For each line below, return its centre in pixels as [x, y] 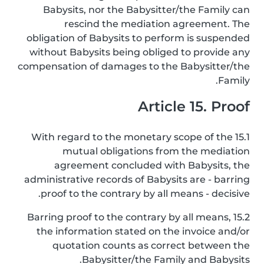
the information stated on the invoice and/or [143, 231]
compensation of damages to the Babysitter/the [134, 66]
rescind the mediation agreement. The [157, 24]
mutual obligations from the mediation [156, 151]
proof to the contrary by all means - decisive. [145, 194]
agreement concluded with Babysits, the [152, 165]
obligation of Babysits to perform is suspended [138, 38]
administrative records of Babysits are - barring [137, 179]
